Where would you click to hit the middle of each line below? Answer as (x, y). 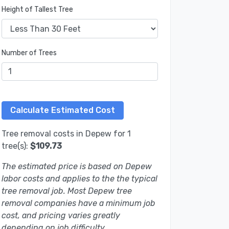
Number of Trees (29, 53)
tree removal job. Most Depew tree (67, 191)
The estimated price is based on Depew (77, 167)
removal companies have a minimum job (78, 203)
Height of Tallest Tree (37, 10)
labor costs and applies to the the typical (79, 179)
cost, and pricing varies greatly (61, 216)
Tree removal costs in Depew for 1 (66, 134)
